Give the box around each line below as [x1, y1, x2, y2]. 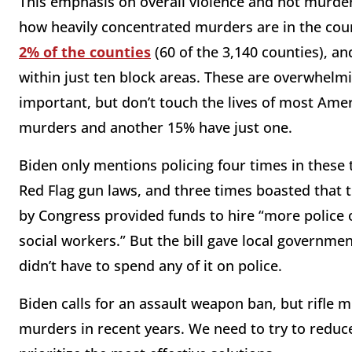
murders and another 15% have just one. [19, 118, 292, 137]
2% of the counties [19, 42, 151, 62]
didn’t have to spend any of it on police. [19, 256, 282, 276]
